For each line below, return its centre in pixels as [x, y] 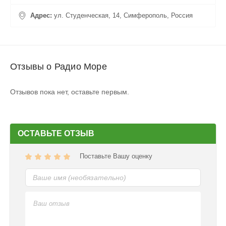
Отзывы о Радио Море [59, 67]
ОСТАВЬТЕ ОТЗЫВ [56, 134]
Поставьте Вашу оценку [116, 156]
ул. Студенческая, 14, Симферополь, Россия [123, 16]
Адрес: [42, 16]
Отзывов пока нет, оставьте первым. [70, 92]
